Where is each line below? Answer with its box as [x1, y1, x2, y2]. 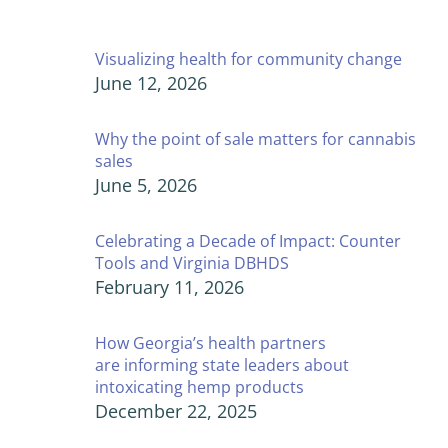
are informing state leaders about [95, 353, 349, 376]
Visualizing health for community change [95, 47, 402, 70]
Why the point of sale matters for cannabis [95, 127, 416, 150]
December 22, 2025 [95, 398, 257, 423]
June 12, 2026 [95, 70, 207, 95]
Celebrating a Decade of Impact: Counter [95, 229, 401, 252]
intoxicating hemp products [95, 375, 304, 398]
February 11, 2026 [95, 274, 244, 299]
